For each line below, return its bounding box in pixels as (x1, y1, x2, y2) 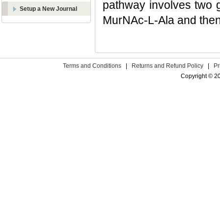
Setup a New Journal (20, 5, 77, 12)
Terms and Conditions (63, 62, 121, 69)
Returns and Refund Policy (132, 62, 203, 69)
